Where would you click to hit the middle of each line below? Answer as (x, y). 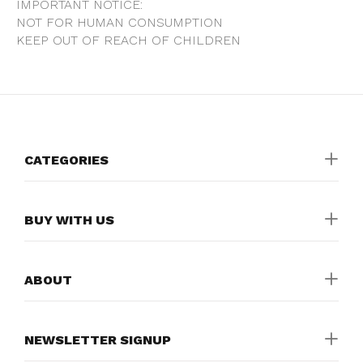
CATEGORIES (66, 160)
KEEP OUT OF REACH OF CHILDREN (128, 40)
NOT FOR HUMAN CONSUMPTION (120, 22)
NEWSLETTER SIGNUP (98, 340)
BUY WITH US (69, 220)
